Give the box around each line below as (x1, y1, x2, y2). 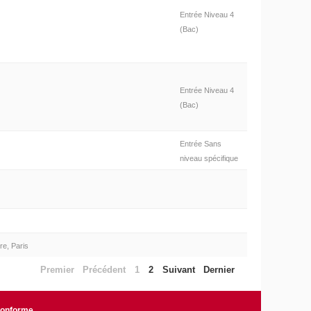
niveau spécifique (179, 154, 238, 163)
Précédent (83, 264, 126, 275)
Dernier (203, 264, 235, 275)
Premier (40, 264, 74, 275)
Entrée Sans (179, 140, 221, 149)
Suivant (162, 264, 195, 275)
